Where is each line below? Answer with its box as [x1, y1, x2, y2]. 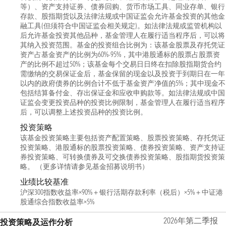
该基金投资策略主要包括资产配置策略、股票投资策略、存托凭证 [20, 133, 225, 142]
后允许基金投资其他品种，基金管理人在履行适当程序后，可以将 [20, 31, 225, 40]
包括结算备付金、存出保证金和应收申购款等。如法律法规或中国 [20, 88, 225, 97]
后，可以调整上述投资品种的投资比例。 [20, 107, 147, 117]
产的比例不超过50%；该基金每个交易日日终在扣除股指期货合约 [20, 60, 221, 69]
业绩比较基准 [20, 177, 69, 187]
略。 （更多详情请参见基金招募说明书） [20, 162, 149, 171]
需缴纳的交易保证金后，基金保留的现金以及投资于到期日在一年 [20, 69, 225, 78]
